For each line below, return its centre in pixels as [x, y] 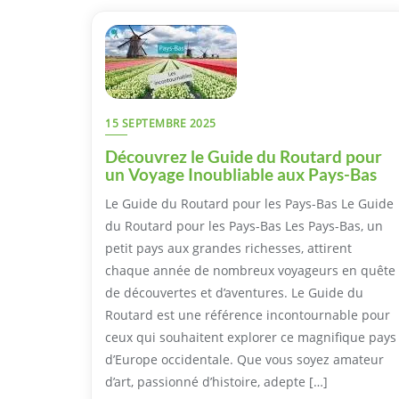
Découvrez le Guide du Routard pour [244, 156]
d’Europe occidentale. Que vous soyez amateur [244, 359]
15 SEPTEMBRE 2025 [161, 123]
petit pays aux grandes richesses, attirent [228, 248]
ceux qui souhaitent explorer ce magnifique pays [251, 337]
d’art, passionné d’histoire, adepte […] [216, 381]
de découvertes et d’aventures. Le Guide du [234, 292]
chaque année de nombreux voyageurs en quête [250, 270]
